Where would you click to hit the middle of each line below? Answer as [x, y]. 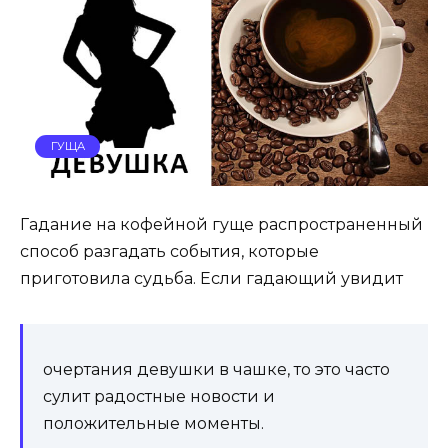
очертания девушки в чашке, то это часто [216, 370]
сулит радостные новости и [159, 397]
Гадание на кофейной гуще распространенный [221, 225]
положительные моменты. [153, 424]
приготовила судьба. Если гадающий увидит [211, 279]
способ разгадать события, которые [169, 252]
